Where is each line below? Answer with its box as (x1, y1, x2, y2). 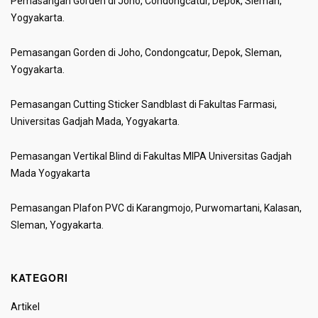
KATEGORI (11, 270, 68, 285)
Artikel (11, 300, 40, 312)
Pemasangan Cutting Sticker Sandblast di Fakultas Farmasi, (11, 98, 277, 110)
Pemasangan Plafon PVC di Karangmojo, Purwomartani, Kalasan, (11, 202, 302, 214)
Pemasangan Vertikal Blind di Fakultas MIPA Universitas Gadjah (11, 150, 292, 162)
